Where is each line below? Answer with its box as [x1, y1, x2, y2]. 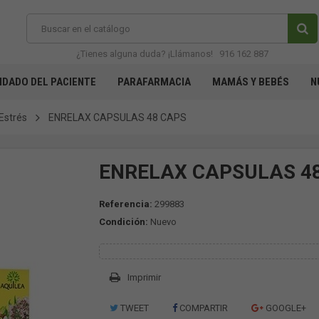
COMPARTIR [177, 303, 228, 313]
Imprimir [127, 272, 161, 283]
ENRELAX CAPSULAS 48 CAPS [48, 112, 187, 123]
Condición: [99, 216, 148, 227]
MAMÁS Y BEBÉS [212, 75, 289, 88]
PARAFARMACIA [117, 75, 191, 88]
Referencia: [99, 199, 152, 209]
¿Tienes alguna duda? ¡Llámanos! [75, 48, 215, 59]
